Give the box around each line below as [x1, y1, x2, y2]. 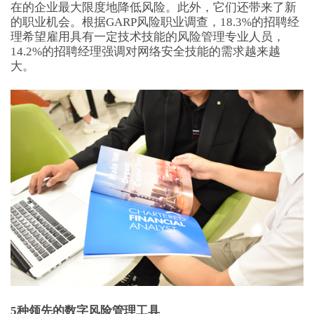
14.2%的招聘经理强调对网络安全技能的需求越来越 [10, 44, 280, 58]
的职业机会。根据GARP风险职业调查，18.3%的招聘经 [10, 15, 299, 29]
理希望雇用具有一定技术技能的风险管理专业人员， [10, 29, 285, 43]
